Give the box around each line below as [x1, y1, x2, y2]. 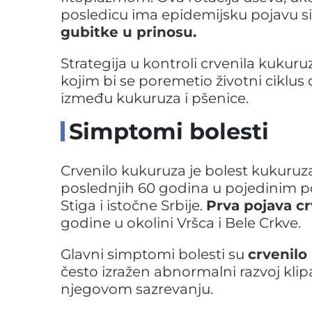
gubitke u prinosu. [61, 24, 196, 40]
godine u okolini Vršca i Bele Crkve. [61, 214, 301, 231]
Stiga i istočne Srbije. [61, 197, 206, 214]
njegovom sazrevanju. [61, 281, 213, 297]
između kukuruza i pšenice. [61, 90, 249, 107]
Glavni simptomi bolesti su [61, 246, 248, 263]
